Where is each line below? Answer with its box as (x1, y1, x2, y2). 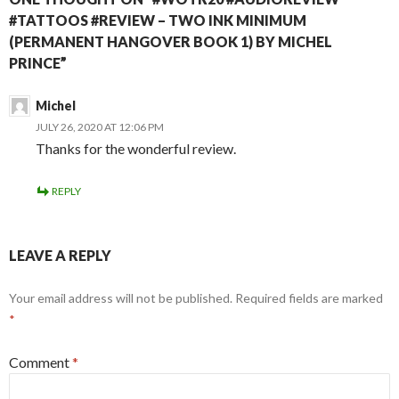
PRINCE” (9, 53, 67, 71)
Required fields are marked (235, 289, 383, 305)
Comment (9, 353, 72, 370)
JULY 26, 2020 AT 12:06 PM (36, 119, 164, 134)
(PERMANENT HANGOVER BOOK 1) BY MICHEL (9, 32, 332, 50)
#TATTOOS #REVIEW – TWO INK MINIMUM (9, 11, 306, 28)
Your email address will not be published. (9, 289, 232, 305)
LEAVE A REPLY (9, 246, 111, 264)
